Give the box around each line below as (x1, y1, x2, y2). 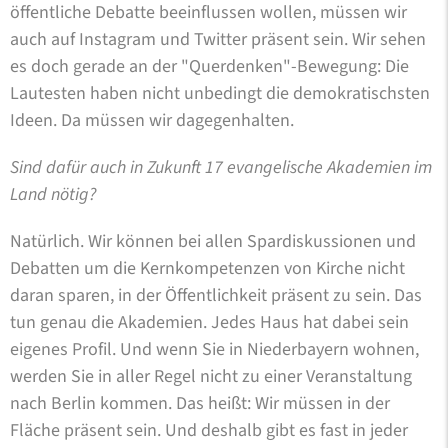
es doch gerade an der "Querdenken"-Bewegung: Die (10, 53, 409, 79)
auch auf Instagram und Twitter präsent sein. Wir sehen (10, 26, 426, 52)
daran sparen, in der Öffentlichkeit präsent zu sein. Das (10, 282, 422, 308)
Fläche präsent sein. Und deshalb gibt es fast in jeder (10, 417, 408, 443)
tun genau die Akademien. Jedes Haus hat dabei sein (10, 309, 409, 335)
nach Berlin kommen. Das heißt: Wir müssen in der (10, 390, 390, 416)
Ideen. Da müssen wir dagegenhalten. (10, 107, 294, 133)
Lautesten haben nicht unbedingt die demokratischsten (10, 80, 430, 106)
